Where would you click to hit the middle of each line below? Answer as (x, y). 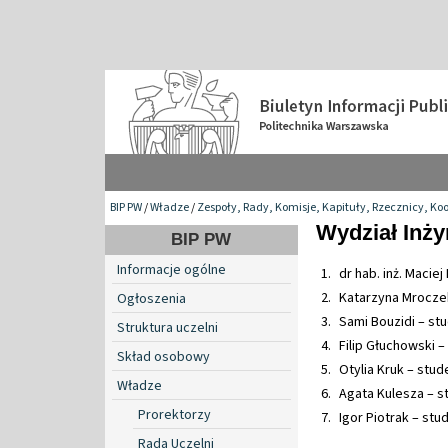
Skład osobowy (163, 356)
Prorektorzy (174, 414)
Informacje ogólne (171, 269)
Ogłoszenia (151, 298)
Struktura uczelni (167, 327)
